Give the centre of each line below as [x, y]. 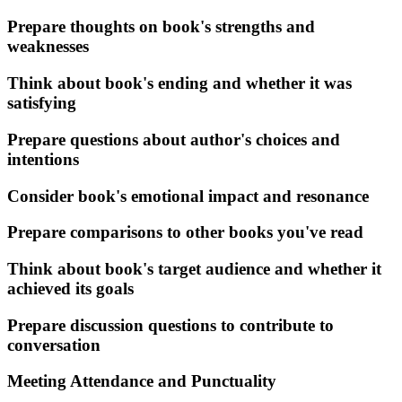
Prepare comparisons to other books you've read [185, 232]
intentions [43, 159]
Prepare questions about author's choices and [174, 139]
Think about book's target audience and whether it [194, 268]
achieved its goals [70, 288]
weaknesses [48, 47]
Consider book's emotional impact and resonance [188, 196]
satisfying [42, 103]
